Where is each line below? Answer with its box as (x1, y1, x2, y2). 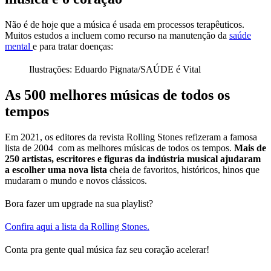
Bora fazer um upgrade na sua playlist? (5, 198, 153, 209)
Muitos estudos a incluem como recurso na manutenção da (5, 30, 229, 41)
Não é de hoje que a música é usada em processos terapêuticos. (5, 19, 244, 30)
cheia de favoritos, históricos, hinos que (107, 164, 260, 175)
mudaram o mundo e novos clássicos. (5, 175, 147, 186)
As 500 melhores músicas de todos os (5, 87, 230, 103)
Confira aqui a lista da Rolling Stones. (5, 221, 149, 232)
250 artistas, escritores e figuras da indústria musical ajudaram (5, 153, 261, 164)
